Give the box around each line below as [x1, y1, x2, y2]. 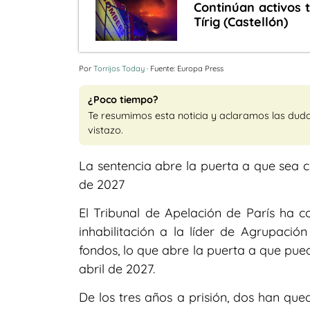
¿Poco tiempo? [88, 93, 158, 106]
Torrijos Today [93, 63, 145, 73]
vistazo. [88, 123, 123, 136]
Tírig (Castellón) [194, 13, 289, 30]
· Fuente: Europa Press [145, 63, 224, 73]
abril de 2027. [79, 260, 155, 277]
